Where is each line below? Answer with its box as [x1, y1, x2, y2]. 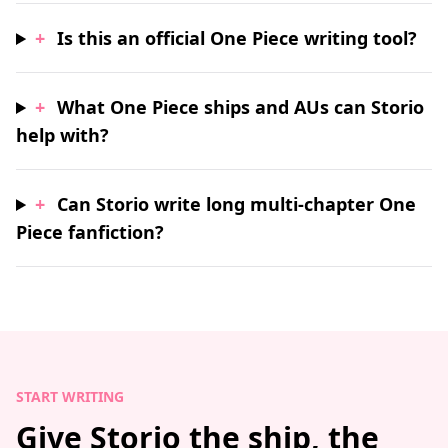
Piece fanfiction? [16, 220, 164, 244]
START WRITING [16, 387, 124, 406]
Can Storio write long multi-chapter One [57, 192, 417, 216]
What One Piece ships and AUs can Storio [57, 95, 425, 119]
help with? [16, 123, 109, 147]
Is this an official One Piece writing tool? [57, 26, 418, 50]
